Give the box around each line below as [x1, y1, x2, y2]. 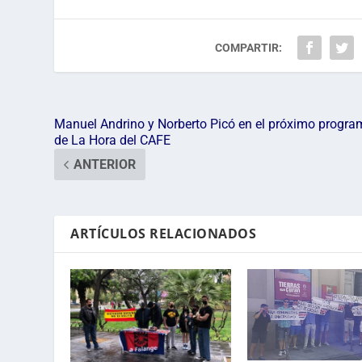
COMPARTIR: [215, 41, 283, 55]
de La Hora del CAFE [54, 133, 171, 149]
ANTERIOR [74, 157, 137, 173]
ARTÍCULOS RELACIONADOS [70, 225, 257, 243]
